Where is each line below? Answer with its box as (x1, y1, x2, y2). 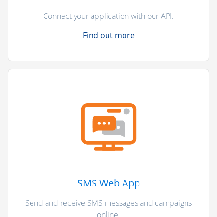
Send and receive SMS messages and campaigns (25, 197, 192, 208)
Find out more (82, 30, 135, 41)
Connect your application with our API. (43, 10, 174, 21)
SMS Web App (77, 176, 140, 189)
